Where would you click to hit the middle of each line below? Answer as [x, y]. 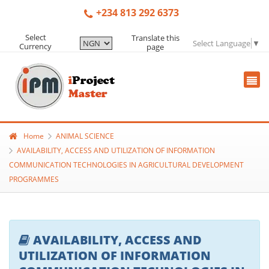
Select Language [222, 43]
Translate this [155, 38]
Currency [36, 47]
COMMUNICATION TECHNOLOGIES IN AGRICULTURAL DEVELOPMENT [126, 165]
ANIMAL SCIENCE [85, 136]
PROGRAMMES [34, 179]
